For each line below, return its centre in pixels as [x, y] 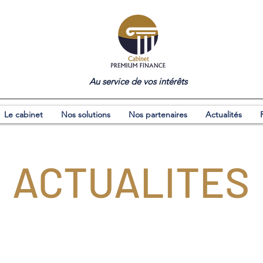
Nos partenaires [158, 114]
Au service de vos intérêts [138, 81]
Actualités [224, 114]
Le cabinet [23, 114]
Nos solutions [86, 114]
